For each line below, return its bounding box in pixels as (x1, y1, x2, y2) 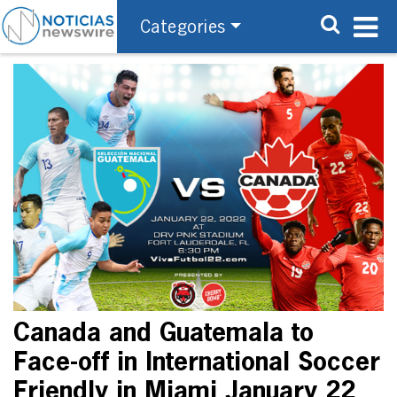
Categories (139, 18, 226, 36)
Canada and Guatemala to (13, 321, 314, 346)
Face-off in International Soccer (13, 350, 380, 376)
